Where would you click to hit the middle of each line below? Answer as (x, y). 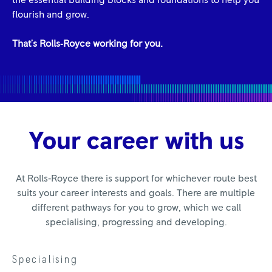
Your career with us (136, 141)
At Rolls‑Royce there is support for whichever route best (136, 178)
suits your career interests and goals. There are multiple (136, 193)
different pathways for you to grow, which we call (136, 207)
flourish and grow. (51, 15)
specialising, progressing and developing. (136, 222)
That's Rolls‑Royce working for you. (87, 44)
